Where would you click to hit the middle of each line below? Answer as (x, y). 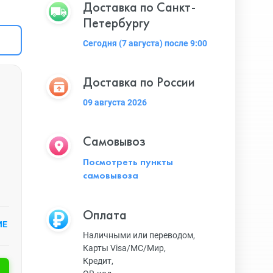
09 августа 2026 (115, 102)
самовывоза (111, 175)
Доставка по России (139, 82)
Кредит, (98, 261)
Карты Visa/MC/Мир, (124, 248)
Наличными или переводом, (139, 235)
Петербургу (116, 23)
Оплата (105, 215)
